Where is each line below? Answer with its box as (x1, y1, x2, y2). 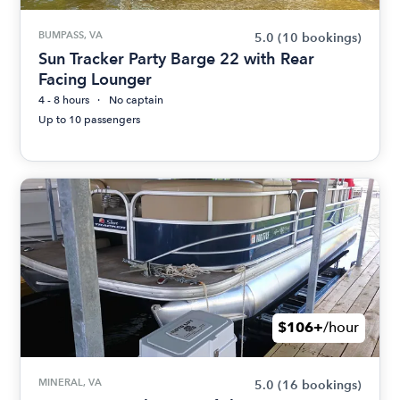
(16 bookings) (277, 377, 362, 393)
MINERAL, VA (38, 375, 103, 388)
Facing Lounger (38, 69, 153, 88)
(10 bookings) (277, 29, 362, 46)
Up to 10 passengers (38, 112, 141, 126)
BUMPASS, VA (38, 28, 104, 41)
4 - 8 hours (38, 93, 90, 106)
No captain (109, 93, 164, 106)
